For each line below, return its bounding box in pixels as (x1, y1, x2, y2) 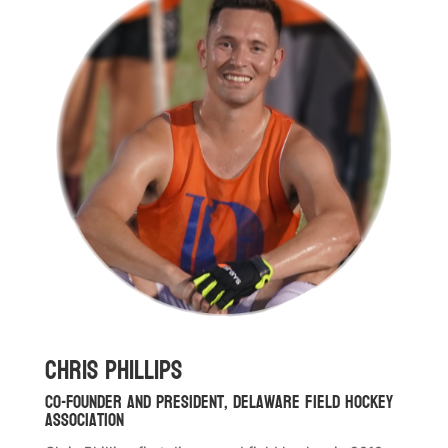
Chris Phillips (44, 346, 182, 394)
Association (44, 403, 124, 437)
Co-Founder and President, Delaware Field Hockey (44, 385, 393, 419)
